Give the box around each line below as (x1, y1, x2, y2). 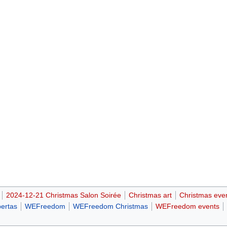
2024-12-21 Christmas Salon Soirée (6, 191, 121, 200)
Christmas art (128, 191, 172, 200)
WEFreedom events (156, 202, 219, 211)
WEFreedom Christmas (73, 202, 148, 211)
